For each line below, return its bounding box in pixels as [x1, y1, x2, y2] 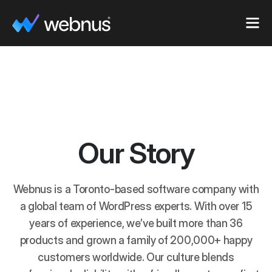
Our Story [78, 135, 194, 171]
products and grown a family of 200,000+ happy [19, 234, 253, 246]
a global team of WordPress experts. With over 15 [19, 200, 253, 212]
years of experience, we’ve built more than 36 [29, 217, 243, 229]
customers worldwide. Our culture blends [38, 251, 234, 263]
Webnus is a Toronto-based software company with [13, 183, 259, 195]
